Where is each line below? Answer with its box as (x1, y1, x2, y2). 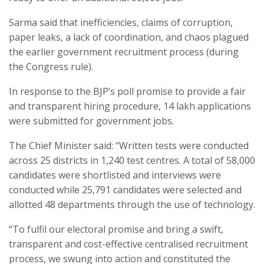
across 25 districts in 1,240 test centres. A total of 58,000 (9, 153, 255, 167)
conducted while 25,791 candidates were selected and (9, 183, 242, 196)
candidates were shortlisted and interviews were (9, 168, 221, 181)
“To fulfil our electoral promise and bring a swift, (9, 222, 223, 236)
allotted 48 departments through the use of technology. (9, 197, 255, 211)
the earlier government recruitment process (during (9, 45, 239, 58)
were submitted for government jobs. (9, 114, 174, 127)
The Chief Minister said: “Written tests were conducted (9, 138, 249, 152)
